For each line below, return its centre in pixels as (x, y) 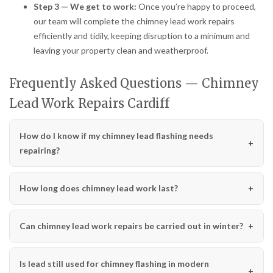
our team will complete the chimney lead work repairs (134, 21)
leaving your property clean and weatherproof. (121, 50)
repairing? (40, 150)
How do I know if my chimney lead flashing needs (116, 135)
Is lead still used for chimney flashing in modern (114, 263)
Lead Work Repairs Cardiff (89, 103)
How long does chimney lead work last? (99, 188)
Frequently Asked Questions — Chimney (134, 83)
